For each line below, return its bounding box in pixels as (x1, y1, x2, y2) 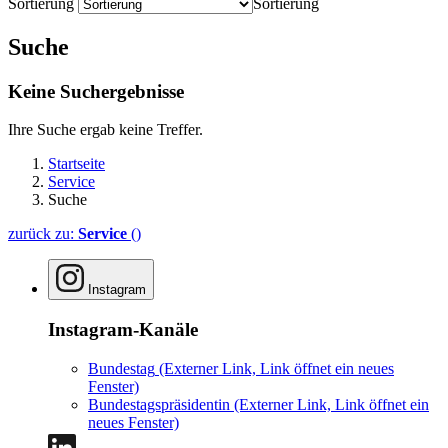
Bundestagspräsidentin (88, 395, 230, 413)
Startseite (48, 155, 105, 173)
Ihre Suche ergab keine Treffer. (8, 121, 203, 139)
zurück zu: (8, 225, 78, 243)
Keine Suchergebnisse (8, 80, 184, 102)
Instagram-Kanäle (48, 319, 198, 341)
